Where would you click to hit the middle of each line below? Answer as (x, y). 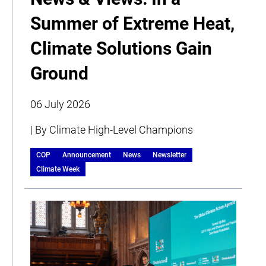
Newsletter (170, 155)
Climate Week (58, 169)
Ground (59, 73)
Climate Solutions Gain (121, 48)
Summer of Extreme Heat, (132, 23)
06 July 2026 (60, 104)
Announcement (87, 155)
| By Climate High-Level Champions (112, 129)
